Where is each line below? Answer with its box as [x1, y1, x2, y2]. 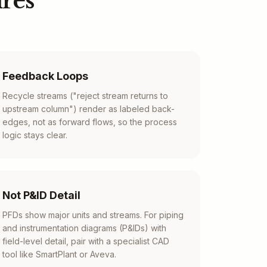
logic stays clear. [2, 130, 67, 140]
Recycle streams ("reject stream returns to [2, 91, 168, 101]
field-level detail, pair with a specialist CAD [2, 236, 169, 246]
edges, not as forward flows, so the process [2, 117, 177, 127]
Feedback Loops [2, 70, 88, 82]
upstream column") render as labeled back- [2, 104, 175, 114]
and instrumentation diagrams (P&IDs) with [2, 223, 166, 233]
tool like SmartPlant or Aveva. [2, 249, 116, 259]
